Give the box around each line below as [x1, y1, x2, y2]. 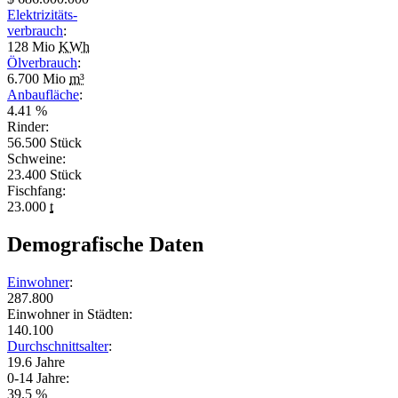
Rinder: [7, 118, 49, 134]
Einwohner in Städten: [7, 306, 132, 322]
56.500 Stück [7, 134, 82, 150]
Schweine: [7, 150, 66, 166]
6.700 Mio [7, 70, 69, 86]
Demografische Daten [7, 232, 203, 256]
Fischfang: [7, 182, 66, 198]
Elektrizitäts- [7, 6, 77, 22]
